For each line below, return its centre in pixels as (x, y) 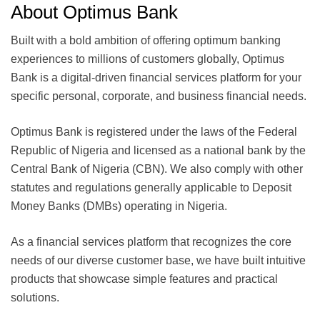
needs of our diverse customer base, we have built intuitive (158, 260)
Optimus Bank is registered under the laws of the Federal (154, 131)
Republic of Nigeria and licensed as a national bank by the (158, 150)
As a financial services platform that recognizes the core (151, 241)
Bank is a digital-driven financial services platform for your (156, 77)
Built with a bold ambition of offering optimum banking (146, 40)
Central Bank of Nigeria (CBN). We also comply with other (157, 169)
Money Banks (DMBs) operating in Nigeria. (119, 206)
